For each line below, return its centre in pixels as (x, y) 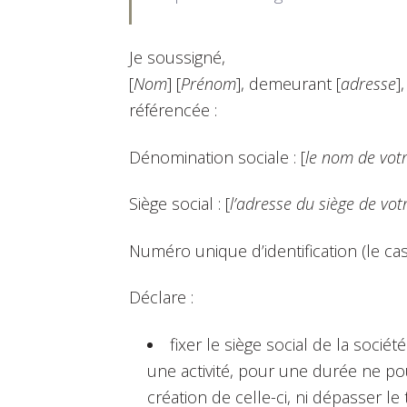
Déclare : (161, 298)
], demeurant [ (288, 84)
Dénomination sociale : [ (217, 157)
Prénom (208, 84)
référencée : (173, 110)
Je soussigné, (177, 58)
